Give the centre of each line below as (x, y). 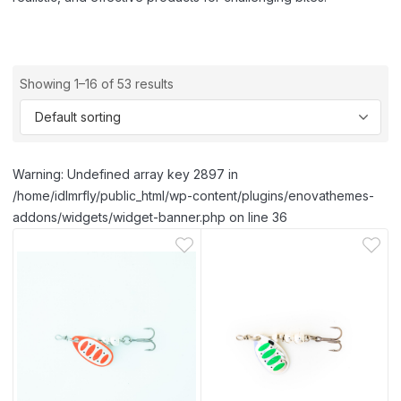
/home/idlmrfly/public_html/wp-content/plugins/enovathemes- (193, 196)
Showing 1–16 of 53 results (97, 84)
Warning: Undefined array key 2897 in (125, 175)
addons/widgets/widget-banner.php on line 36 (150, 218)
